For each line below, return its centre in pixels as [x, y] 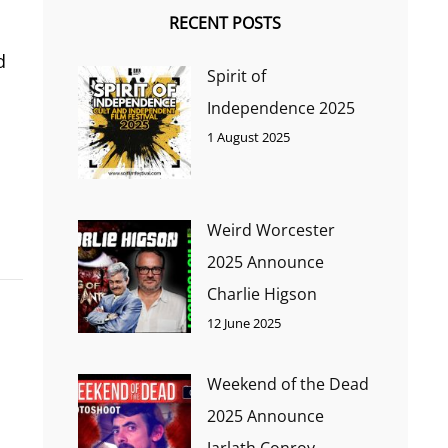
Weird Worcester [270, 229]
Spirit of [236, 75]
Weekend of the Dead [287, 383]
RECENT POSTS [225, 22]
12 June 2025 [243, 322]
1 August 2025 [248, 136]
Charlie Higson [261, 293]
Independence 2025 [280, 107]
